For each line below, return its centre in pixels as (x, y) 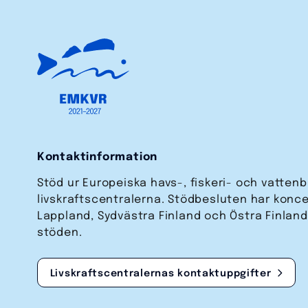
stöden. (59, 232)
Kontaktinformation (97, 157)
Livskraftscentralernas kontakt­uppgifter (161, 274)
